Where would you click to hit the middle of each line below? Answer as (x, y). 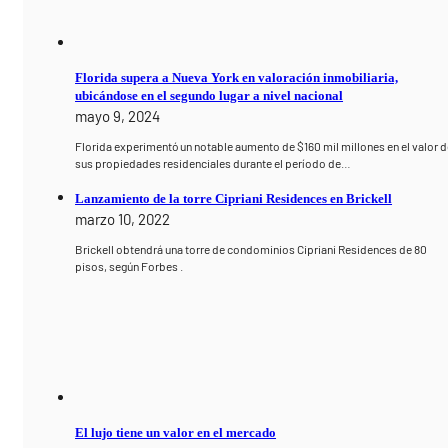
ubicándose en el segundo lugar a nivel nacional (209, 95)
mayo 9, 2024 (118, 115)
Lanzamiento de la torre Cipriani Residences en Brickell (234, 199)
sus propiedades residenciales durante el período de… (213, 162)
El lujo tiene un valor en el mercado (176, 433)
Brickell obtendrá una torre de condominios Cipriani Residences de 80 (251, 249)
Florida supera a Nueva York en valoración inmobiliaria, (237, 77)
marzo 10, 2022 (123, 219)
